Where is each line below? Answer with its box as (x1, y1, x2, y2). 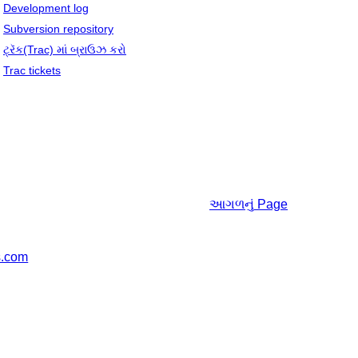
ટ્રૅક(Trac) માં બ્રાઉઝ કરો (3, 43, 126, 57)
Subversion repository (3, 22, 113, 36)
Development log (3, 2, 89, 15)
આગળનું (209, 197, 254, 212)
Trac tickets (3, 64, 61, 78)
